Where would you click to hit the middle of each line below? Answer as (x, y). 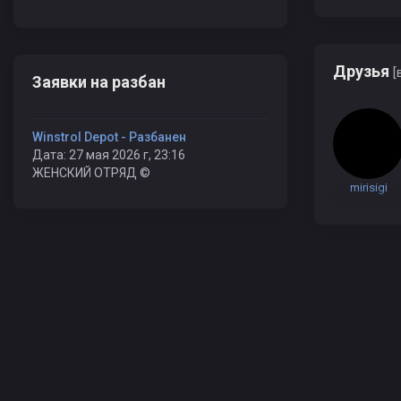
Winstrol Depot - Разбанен (109, 137)
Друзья (363, 71)
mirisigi (368, 188)
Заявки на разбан (99, 82)
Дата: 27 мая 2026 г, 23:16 (109, 155)
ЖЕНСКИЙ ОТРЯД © (91, 173)
